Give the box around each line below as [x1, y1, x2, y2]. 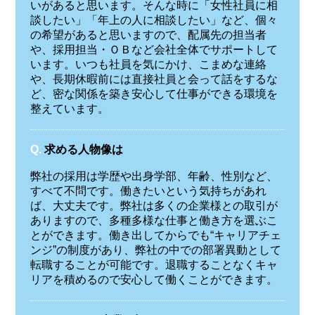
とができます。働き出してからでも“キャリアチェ [30, 229, 281, 242]
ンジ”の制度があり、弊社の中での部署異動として [30, 244, 281, 257]
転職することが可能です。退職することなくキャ [30, 259, 278, 271]
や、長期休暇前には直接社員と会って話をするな [30, 72, 278, 85]
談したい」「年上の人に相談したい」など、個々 [30, 13, 278, 26]
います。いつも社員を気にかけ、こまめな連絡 [30, 58, 266, 70]
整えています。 [30, 102, 109, 115]
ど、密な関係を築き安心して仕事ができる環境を [30, 87, 278, 100]
